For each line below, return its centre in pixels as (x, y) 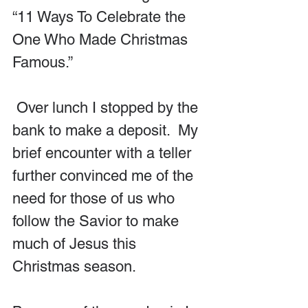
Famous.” (44, 62)
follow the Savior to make (98, 221)
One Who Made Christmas (102, 39)
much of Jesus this (76, 243)
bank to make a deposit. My (107, 130)
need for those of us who (96, 198)
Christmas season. (74, 266)
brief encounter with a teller (104, 153)
